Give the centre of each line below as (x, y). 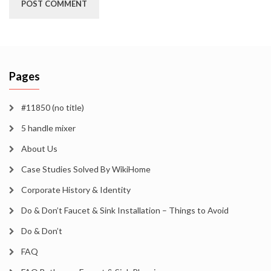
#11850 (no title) (53, 108)
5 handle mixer (48, 128)
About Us (39, 149)
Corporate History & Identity (76, 190)
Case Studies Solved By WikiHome (86, 169)
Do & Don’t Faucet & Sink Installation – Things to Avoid (125, 211)
